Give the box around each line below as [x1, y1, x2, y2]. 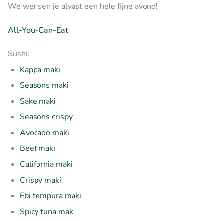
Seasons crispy [20, 111, 73, 122]
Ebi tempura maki [20, 190, 81, 201]
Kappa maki [20, 64, 60, 75]
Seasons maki [20, 79, 69, 91]
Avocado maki [20, 127, 69, 138]
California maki [20, 158, 73, 170]
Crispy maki [20, 174, 61, 185]
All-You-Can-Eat [8, 24, 68, 36]
